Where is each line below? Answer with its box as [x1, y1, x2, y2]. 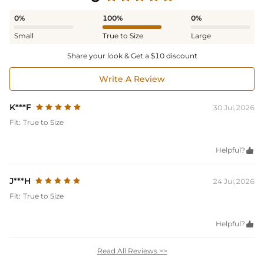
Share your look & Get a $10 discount [67, 51, 197, 60]
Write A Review [99, 73, 165, 84]
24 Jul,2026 [213, 176, 255, 186]
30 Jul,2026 [213, 103, 255, 112]
